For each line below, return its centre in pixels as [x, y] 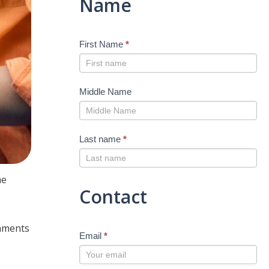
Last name [101, 139]
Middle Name [105, 91]
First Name [102, 44]
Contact [113, 196]
